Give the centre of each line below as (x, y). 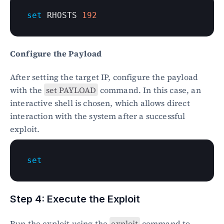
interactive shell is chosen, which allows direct (100, 103)
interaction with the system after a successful (98, 116)
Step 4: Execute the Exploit (75, 199)
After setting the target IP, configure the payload (104, 77)
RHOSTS (62, 15)
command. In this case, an (149, 90)
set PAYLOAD (71, 90)
